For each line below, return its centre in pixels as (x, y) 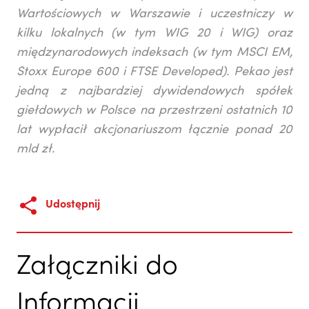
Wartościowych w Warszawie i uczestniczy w (154, 14)
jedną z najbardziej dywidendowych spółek (154, 91)
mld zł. (36, 149)
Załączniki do (97, 268)
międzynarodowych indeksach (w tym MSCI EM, (154, 53)
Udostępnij (73, 205)
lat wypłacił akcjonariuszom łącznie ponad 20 (154, 130)
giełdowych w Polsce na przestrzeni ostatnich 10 (154, 111)
